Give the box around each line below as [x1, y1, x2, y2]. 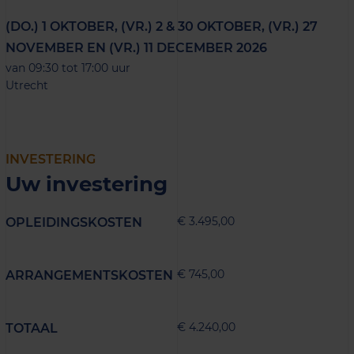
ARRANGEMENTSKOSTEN [6, 267, 173, 283]
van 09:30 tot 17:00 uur [6, 60, 130, 75]
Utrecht [6, 77, 48, 92]
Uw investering [6, 170, 168, 197]
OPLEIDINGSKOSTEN [6, 214, 142, 230]
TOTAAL [6, 320, 58, 336]
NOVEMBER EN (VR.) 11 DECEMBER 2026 [6, 40, 267, 55]
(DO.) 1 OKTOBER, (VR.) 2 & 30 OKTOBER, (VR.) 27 [6, 18, 318, 34]
